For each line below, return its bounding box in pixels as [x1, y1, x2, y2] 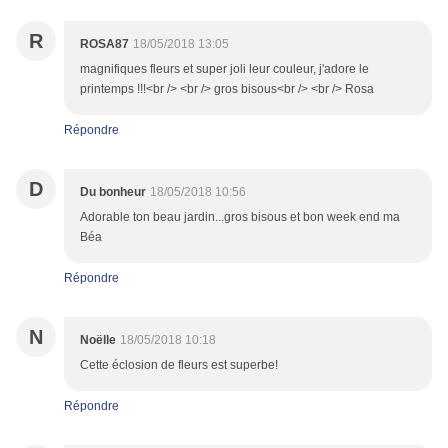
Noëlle [80, 333, 116, 348]
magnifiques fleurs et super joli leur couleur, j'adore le [80, 62, 369, 77]
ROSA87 [80, 37, 129, 52]
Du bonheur [80, 185, 146, 200]
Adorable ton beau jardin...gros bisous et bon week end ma [80, 210, 400, 225]
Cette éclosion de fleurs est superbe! [80, 358, 278, 373]
